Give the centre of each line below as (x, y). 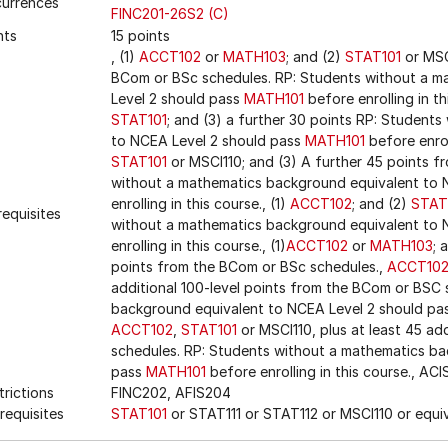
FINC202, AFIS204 (171, 392)
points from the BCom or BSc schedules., (249, 266)
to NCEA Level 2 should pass (208, 140)
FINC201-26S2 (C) (170, 13)
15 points (140, 35)
